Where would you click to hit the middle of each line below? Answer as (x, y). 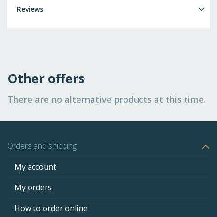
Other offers (46, 79)
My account (35, 167)
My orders (33, 188)
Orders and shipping (42, 146)
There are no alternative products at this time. (107, 100)
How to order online (51, 209)
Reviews (30, 9)
